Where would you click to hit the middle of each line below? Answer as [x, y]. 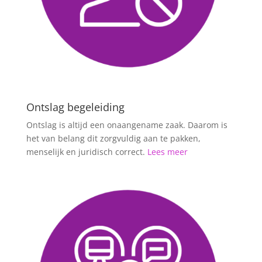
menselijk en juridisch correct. [87, 151]
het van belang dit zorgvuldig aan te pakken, [113, 138]
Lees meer [167, 151]
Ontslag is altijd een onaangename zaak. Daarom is [127, 125]
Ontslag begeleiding [75, 107]
